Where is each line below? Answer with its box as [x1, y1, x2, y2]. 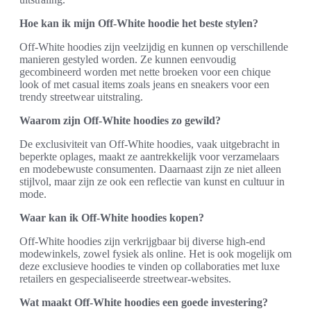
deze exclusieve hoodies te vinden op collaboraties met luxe [19, 260, 280, 272]
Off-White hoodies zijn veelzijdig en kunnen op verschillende [19, 41, 288, 53]
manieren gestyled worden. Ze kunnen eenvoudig [19, 53, 236, 65]
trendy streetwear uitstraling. [19, 91, 143, 103]
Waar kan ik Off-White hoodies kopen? [19, 212, 204, 224]
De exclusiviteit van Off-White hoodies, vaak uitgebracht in [19, 138, 280, 150]
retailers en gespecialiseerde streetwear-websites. [19, 273, 231, 285]
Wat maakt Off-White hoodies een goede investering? [19, 296, 268, 308]
